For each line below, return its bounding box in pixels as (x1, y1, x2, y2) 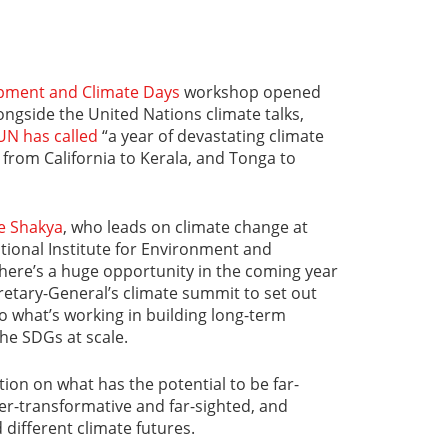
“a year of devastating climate (98, 125, 324, 146)
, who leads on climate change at (63, 216, 308, 237)
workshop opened (180, 81, 321, 102)
